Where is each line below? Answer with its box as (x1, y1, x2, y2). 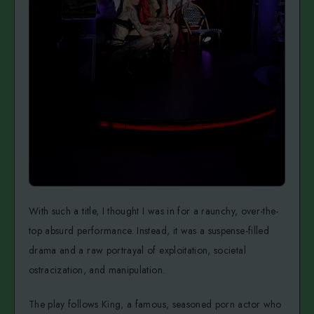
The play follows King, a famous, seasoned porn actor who (29, 297, 282, 312)
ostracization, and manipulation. (29, 263, 165, 278)
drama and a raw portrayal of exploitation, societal (29, 243, 246, 258)
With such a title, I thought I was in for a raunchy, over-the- (29, 204, 279, 219)
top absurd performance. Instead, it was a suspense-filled (29, 224, 269, 238)
